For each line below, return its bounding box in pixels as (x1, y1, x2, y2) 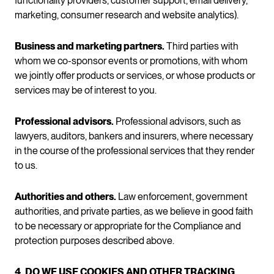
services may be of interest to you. (15, 84, 157, 96)
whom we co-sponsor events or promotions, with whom (15, 54, 248, 67)
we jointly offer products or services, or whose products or (15, 69, 255, 81)
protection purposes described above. (15, 234, 174, 246)
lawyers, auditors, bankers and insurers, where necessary (15, 130, 253, 142)
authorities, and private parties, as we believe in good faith (15, 205, 253, 217)
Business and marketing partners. (15, 40, 165, 52)
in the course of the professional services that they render (15, 144, 254, 157)
